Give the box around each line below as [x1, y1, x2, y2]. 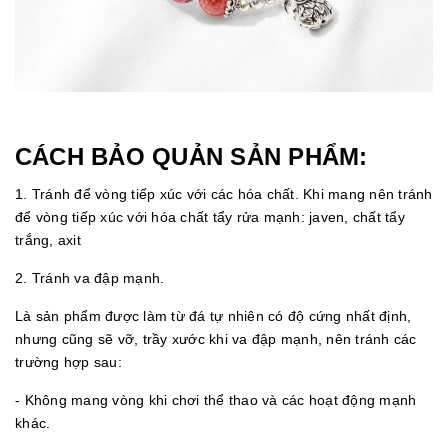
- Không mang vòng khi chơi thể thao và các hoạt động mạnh [15, 392, 417, 409]
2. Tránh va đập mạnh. [15, 270, 165, 287]
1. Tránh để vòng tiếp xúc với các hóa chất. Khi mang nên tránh [15, 186, 433, 203]
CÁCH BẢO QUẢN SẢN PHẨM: [15, 143, 368, 171]
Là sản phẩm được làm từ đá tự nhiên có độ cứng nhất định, [15, 308, 412, 325]
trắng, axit [15, 232, 81, 249]
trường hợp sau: [15, 354, 122, 371]
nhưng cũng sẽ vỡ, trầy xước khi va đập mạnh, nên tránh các [15, 331, 417, 348]
